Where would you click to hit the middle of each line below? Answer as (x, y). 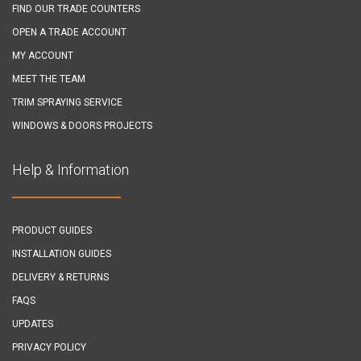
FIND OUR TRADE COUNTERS (76, 8)
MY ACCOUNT (43, 55)
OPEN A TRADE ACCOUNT (69, 32)
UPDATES (33, 324)
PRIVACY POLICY (49, 347)
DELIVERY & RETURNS (60, 277)
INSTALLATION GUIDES (62, 253)
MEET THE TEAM (49, 79)
